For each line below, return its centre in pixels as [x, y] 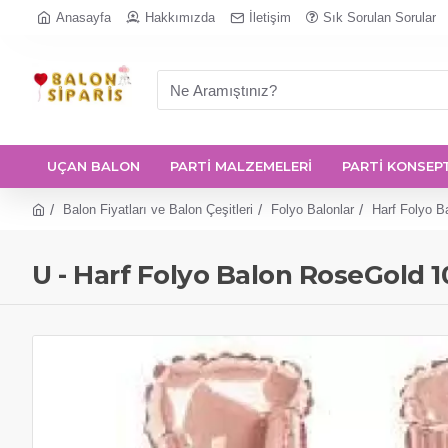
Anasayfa [83, 17]
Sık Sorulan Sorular [379, 17]
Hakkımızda [180, 17]
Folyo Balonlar [312, 209]
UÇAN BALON [93, 166]
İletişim [270, 17]
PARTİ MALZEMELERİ [241, 166]
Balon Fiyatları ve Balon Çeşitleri [158, 209]
